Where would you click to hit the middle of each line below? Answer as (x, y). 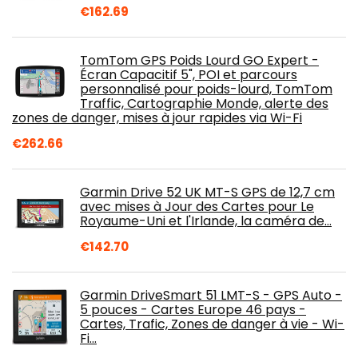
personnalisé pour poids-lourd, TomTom (206, 89)
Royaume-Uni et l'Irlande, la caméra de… (206, 221)
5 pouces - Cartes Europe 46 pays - (193, 309)
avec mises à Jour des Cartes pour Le (197, 206)
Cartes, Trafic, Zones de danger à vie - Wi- (212, 324)
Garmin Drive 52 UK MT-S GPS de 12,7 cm (207, 192)
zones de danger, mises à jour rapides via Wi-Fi (157, 117)
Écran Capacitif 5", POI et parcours (189, 74)
